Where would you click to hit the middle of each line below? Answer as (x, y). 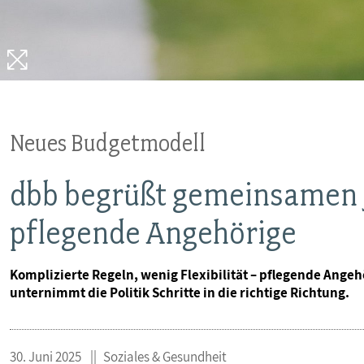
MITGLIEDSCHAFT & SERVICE (115, 83)
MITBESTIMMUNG (81, 30)
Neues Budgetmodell (108, 143)
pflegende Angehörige (153, 233)
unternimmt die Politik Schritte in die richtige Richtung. (180, 292)
